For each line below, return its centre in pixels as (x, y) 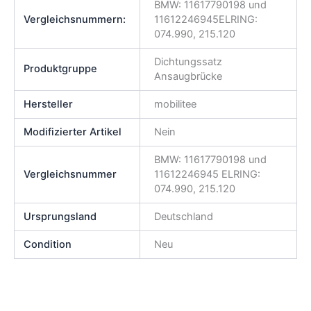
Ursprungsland (60, 216)
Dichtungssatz (188, 61)
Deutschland (183, 216)
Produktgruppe (61, 68)
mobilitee (175, 104)
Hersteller (49, 104)
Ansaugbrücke (188, 76)
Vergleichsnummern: (75, 19)
